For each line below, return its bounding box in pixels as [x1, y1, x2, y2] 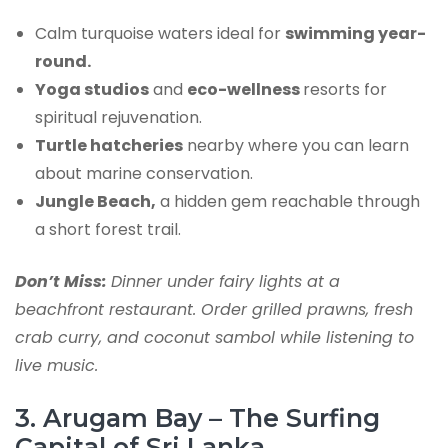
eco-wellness [187, 77, 303, 101]
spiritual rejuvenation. [35, 105, 202, 129]
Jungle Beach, [35, 189, 156, 213]
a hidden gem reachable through [156, 189, 420, 213]
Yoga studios [35, 77, 149, 101]
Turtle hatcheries [35, 133, 183, 157]
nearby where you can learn [183, 133, 409, 157]
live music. [15, 353, 98, 377]
